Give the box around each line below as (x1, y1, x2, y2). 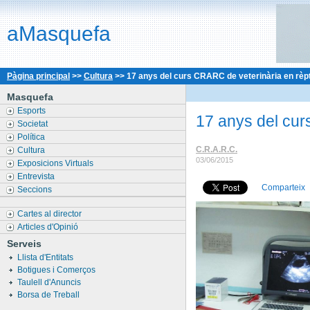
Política (17, 132, 47, 142)
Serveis (7, 238, 42, 249)
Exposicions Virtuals (17, 158, 95, 168)
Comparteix (262, 183, 305, 193)
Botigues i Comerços (17, 265, 98, 275)
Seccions (17, 185, 54, 194)
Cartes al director (17, 209, 84, 219)
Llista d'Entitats (17, 253, 75, 262)
